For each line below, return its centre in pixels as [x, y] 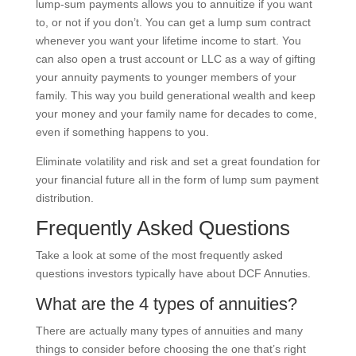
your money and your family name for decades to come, [176, 113]
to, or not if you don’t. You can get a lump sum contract [173, 22]
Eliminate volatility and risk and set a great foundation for [178, 161]
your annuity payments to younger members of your [166, 77]
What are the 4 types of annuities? [166, 304]
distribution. [64, 197]
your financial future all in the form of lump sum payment [177, 179]
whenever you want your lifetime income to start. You [168, 40]
